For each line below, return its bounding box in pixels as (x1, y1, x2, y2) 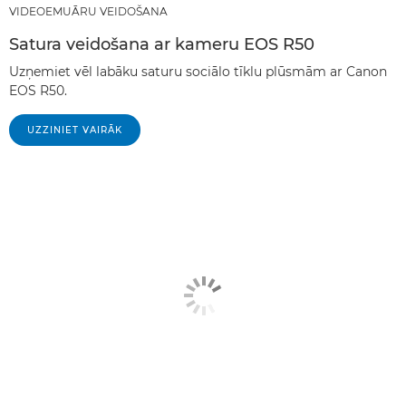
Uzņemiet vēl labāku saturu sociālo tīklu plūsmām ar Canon (9, 63, 387, 81)
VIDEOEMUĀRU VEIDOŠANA (9, 5, 168, 19)
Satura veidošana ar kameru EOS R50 (9, 34, 314, 55)
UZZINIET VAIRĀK (27, 124, 122, 137)
